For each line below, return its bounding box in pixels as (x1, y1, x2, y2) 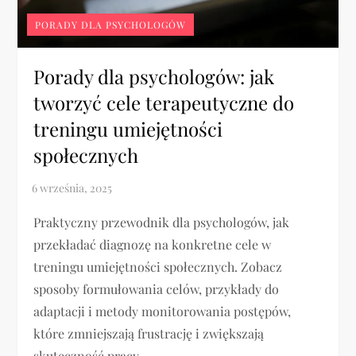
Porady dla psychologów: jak (33, 63, 275, 89)
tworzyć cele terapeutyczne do (33, 89, 295, 115)
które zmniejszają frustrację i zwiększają (33, 324, 265, 342)
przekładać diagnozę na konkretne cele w (33, 235, 272, 253)
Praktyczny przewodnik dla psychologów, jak (33, 213, 290, 230)
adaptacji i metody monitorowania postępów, (33, 302, 292, 319)
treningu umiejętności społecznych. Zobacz (33, 257, 283, 275)
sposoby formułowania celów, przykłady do (33, 280, 280, 297)
